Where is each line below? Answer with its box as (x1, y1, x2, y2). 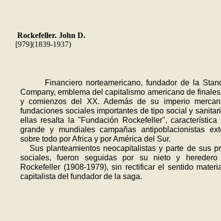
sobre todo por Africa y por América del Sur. (20, 134, 171, 143)
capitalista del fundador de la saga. (20, 172, 142, 181)
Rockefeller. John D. (17, 31, 85, 39)
